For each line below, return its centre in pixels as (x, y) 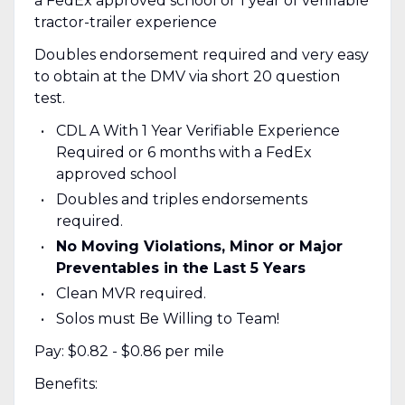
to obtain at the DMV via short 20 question (187, 76)
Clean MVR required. (131, 293)
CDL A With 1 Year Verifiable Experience (198, 130)
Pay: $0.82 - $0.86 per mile (129, 351)
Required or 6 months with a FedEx (184, 152)
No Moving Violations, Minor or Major (199, 246)
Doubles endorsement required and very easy (201, 54)
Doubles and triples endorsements (181, 199)
